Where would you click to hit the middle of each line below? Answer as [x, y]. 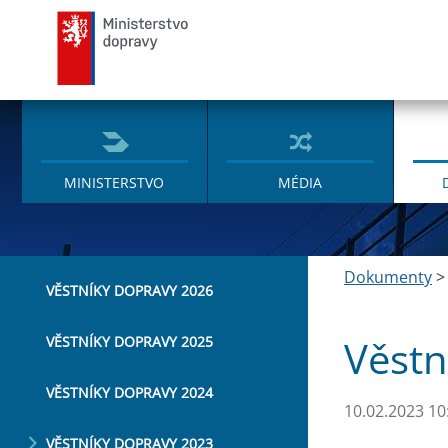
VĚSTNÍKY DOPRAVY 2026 [129, 290]
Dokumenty [388, 277]
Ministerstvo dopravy [276, 21]
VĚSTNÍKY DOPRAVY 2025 [129, 341]
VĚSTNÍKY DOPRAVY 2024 [129, 392]
